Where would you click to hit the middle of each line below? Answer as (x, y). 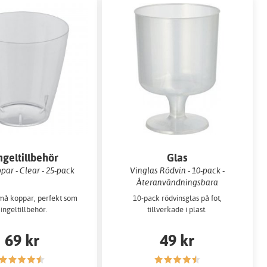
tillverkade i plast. (177, 209)
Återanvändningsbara (177, 182)
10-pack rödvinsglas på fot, (177, 198)
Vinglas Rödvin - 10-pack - (177, 170)
